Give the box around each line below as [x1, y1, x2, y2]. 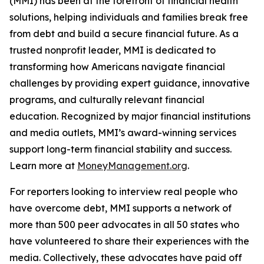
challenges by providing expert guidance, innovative [9, 77, 250, 89]
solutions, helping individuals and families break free [9, 11, 248, 23]
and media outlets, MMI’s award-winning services [9, 127, 236, 138]
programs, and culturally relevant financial [9, 94, 204, 105]
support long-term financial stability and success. [9, 143, 232, 155]
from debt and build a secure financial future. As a [9, 28, 239, 39]
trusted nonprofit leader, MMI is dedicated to [9, 44, 216, 56]
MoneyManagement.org [77, 160, 187, 171]
